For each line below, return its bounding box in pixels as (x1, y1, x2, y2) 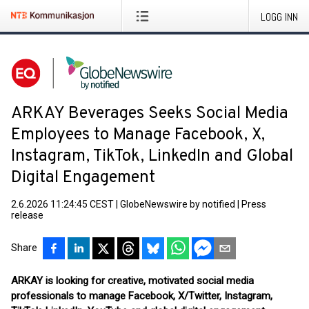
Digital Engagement (11, 168, 155, 188)
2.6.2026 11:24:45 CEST (11, 199, 114, 210)
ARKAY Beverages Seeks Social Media (11, 103, 288, 124)
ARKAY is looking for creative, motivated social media (11, 275, 254, 287)
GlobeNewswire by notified (120, 199, 235, 210)
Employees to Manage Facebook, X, (11, 125, 265, 146)
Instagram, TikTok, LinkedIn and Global (11, 146, 293, 167)
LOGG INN (261, 10, 298, 24)
